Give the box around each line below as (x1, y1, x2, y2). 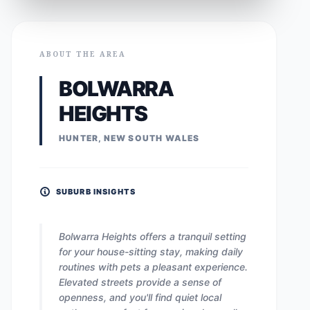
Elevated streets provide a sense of (59, 276, 221, 288)
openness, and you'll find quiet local (59, 291, 221, 303)
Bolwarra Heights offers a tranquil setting (59, 230, 246, 242)
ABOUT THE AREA (39, 49, 126, 59)
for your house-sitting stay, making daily (59, 246, 243, 257)
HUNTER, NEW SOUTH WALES (59, 133, 200, 143)
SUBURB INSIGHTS (56, 187, 136, 197)
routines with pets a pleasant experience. (59, 261, 248, 273)
